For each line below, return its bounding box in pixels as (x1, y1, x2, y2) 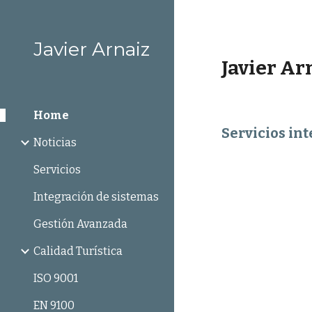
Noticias (33, 136, 77, 149)
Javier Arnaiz (33, 38, 150, 61)
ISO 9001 (33, 272, 78, 285)
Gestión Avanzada (33, 217, 127, 231)
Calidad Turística (33, 244, 123, 258)
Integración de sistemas (33, 190, 159, 203)
